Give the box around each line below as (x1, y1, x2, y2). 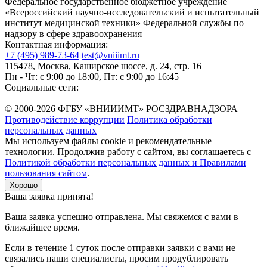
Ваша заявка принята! (5, 191, 94, 201)
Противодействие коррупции (5, 114, 125, 125)
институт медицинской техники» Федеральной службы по (5, 17, 244, 28)
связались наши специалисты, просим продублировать (5, 253, 228, 263)
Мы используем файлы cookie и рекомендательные (5, 135, 212, 146)
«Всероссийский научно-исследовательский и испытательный (5, 7, 259, 17)
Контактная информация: (5, 39, 108, 49)
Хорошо (10, 180, 38, 190)
